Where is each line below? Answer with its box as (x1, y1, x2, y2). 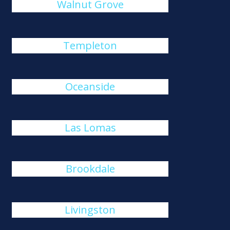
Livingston (65, 203, 116, 217)
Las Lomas (64, 121, 116, 135)
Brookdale (65, 162, 115, 176)
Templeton (63, 39, 118, 52)
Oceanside (65, 80, 116, 93)
